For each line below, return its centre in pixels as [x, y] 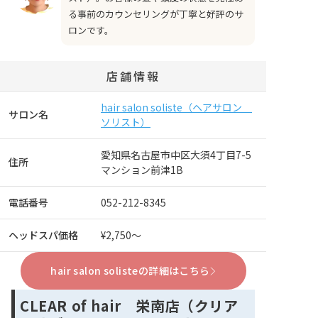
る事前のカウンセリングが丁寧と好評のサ [156, 14]
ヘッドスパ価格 [43, 235]
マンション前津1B [142, 170]
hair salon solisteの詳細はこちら [130, 271]
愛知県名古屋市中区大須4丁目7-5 [176, 155]
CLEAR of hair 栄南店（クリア [129, 306]
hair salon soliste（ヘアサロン [176, 108]
